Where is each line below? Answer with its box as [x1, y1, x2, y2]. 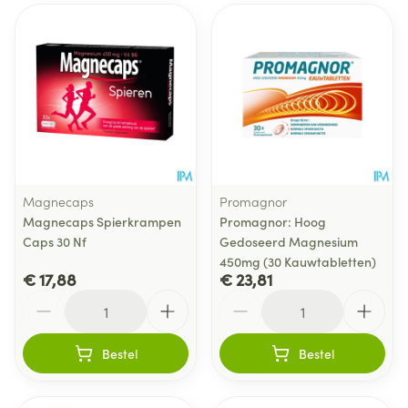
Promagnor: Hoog [219, 212, 326, 230]
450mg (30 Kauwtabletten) [219, 252, 376, 270]
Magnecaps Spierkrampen [23, 212, 181, 230]
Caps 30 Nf [23, 232, 87, 250]
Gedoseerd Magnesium [219, 232, 358, 250]
